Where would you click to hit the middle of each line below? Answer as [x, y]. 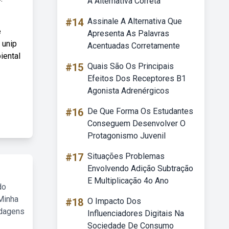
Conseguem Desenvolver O [136, 123]
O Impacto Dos [114, 201]
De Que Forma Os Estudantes [140, 111]
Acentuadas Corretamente [134, 46]
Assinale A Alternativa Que [135, 21]
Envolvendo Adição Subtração [140, 168]
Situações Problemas [126, 156]
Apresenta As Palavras [128, 33]
